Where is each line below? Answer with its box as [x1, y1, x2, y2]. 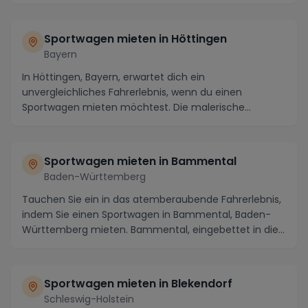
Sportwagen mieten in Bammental [44, 153, 236, 169]
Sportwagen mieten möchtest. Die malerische [22, 100, 245, 114]
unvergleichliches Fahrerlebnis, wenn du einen [22, 85, 242, 99]
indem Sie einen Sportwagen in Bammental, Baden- [22, 208, 271, 221]
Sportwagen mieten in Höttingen [44, 31, 227, 47]
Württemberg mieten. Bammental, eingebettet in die [22, 223, 278, 236]
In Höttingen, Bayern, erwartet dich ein [22, 70, 205, 84]
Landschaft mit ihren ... [22, 115, 131, 129]
